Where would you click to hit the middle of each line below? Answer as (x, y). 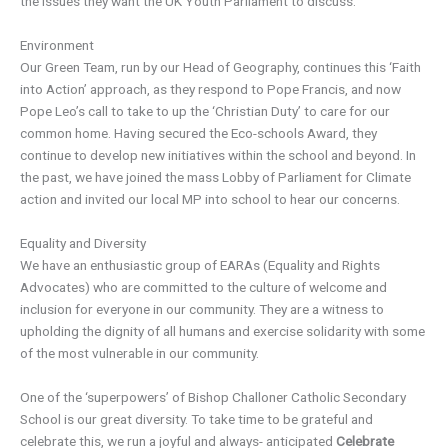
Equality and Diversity (83, 243)
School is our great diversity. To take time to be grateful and (196, 419)
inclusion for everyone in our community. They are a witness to (202, 309)
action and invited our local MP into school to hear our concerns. (210, 199)
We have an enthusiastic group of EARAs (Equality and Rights (200, 265)
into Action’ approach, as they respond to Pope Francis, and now (210, 89)
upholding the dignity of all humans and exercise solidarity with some (222, 331)
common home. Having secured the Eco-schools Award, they (198, 133)
